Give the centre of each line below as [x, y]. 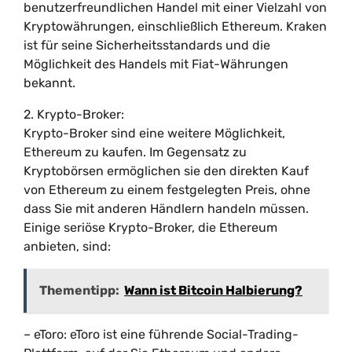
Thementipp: [79, 290]
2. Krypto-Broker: [74, 114]
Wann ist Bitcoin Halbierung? [213, 290]
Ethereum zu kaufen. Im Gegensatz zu [135, 152]
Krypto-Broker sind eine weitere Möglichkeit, [154, 133]
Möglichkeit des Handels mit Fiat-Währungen [156, 64]
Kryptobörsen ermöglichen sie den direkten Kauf [166, 171]
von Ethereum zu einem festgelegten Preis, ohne [167, 190]
